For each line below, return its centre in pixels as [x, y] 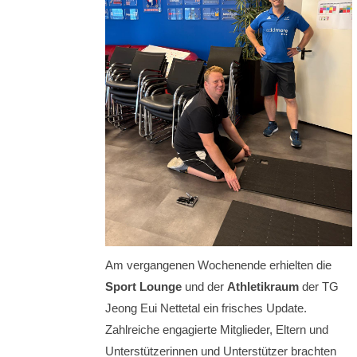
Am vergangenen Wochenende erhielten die [218, 265]
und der [204, 287]
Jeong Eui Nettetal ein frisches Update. [206, 308]
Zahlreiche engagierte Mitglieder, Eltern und [217, 330]
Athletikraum [263, 287]
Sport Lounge [143, 287]
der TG [319, 287]
